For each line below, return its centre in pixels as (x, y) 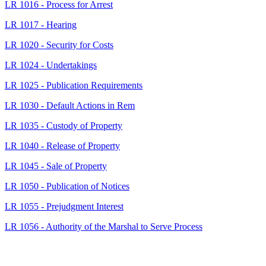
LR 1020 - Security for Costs (59, 45)
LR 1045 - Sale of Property (56, 166)
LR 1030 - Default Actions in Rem (70, 106)
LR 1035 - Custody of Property (64, 126)
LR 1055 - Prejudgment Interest (64, 207)
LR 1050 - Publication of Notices (67, 186)
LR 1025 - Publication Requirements (74, 85)
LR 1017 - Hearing (41, 25)
